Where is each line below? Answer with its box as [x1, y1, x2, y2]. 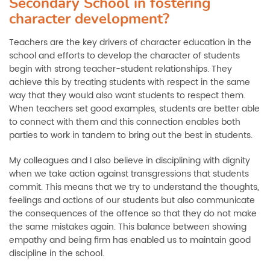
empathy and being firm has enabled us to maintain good [9, 233, 251, 247]
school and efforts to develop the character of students [9, 49, 240, 63]
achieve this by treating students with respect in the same [9, 75, 250, 89]
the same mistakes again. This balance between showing [9, 220, 246, 234]
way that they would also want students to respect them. [9, 89, 245, 102]
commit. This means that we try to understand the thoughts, [9, 180, 259, 194]
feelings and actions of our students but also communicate [9, 193, 255, 207]
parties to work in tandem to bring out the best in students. [9, 128, 253, 142]
